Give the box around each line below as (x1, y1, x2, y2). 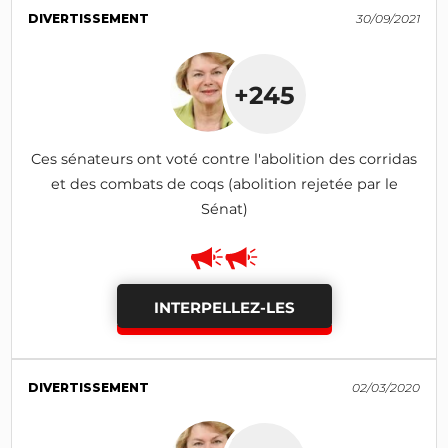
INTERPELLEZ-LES (153, 297, 295, 317)
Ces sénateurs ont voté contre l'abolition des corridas (31, 149, 417, 168)
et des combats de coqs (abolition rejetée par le (50, 174, 398, 193)
